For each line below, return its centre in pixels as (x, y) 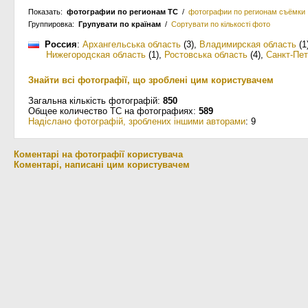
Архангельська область (132, 44)
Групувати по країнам (120, 24)
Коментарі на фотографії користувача (98, 154)
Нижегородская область (96, 55)
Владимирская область (248, 44)
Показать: (47, 12)
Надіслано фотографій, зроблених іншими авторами (137, 121)
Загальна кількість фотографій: (96, 101)
